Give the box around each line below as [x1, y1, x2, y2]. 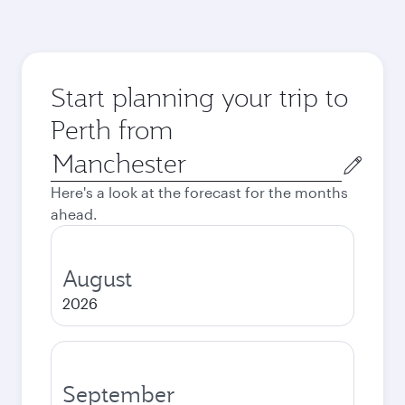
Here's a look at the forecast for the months [51, 184, 348, 201]
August [62, 264, 132, 293]
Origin [50, 147, 92, 165]
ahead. [51, 205, 98, 222]
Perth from [51, 113, 173, 146]
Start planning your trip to [51, 80, 348, 114]
